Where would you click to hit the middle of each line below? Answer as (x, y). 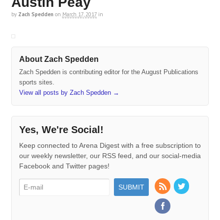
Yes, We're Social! (61, 130)
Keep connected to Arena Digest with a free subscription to (110, 146)
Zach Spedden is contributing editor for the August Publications (109, 72)
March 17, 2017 (79, 14)
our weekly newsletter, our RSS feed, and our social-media (110, 156)
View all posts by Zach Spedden (66, 93)
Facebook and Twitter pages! (64, 166)
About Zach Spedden (59, 59)
